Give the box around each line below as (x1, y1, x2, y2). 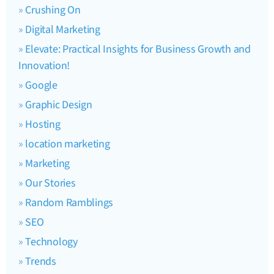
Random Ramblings (25, 194, 114, 210)
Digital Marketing (25, 21, 100, 37)
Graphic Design (25, 97, 92, 113)
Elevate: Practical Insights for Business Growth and (25, 41, 251, 57)
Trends (25, 253, 56, 269)
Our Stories (25, 175, 76, 191)
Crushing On (25, 2, 81, 18)
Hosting (25, 116, 61, 132)
